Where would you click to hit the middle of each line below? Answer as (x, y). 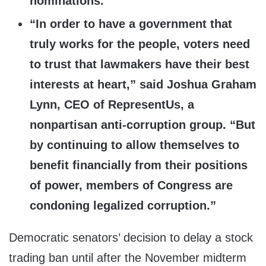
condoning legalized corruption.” (123, 206)
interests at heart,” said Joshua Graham (143, 85)
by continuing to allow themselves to (134, 145)
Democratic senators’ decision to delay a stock (131, 238)
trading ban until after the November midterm (128, 258)
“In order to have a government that (131, 24)
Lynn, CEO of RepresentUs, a (112, 105)
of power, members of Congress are (131, 186)
